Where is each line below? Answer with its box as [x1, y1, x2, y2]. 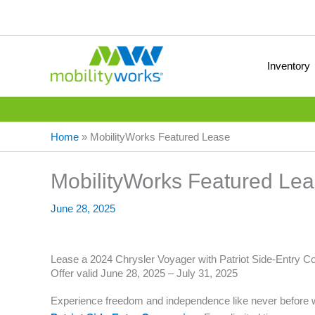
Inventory [267, 60, 310, 72]
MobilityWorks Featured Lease [90, 131, 230, 143]
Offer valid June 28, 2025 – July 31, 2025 [51, 267, 238, 279]
